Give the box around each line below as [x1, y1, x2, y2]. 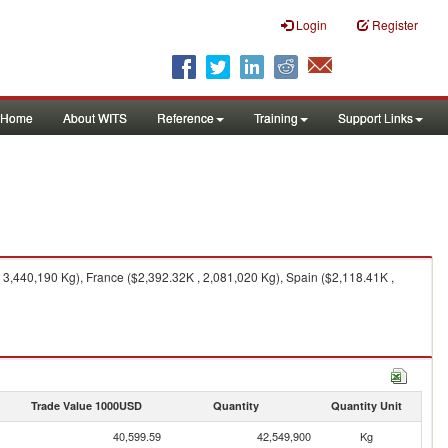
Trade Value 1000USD [30, 398, 142, 413]
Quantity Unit [330, 398, 402, 413]
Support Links [338, 109, 413, 126]
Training [254, 109, 298, 126]
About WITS [63, 109, 127, 126]
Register [372, 16, 418, 33]
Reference [157, 109, 214, 126]
